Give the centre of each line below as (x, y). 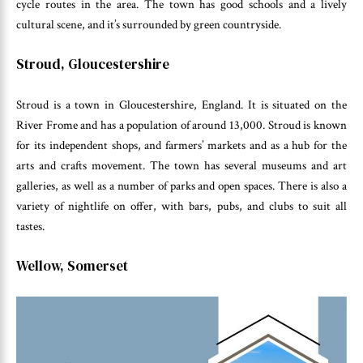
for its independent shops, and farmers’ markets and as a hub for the (181, 145)
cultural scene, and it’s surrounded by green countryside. (149, 24)
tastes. (30, 226)
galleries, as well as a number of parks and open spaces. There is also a (181, 186)
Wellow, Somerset (72, 266)
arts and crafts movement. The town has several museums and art (181, 165)
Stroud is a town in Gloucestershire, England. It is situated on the (181, 105)
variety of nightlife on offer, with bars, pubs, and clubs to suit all (181, 206)
